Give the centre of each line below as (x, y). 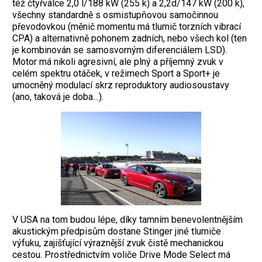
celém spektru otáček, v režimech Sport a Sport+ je (116, 74)
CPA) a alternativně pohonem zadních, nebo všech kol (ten (130, 39)
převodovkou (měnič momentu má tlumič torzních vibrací (127, 27)
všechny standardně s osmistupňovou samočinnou (115, 15)
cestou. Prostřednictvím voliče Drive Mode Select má (121, 255)
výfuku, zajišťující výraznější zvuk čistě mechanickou (118, 243)
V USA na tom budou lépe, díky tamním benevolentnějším (127, 220)
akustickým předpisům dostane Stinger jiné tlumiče (117, 232)
